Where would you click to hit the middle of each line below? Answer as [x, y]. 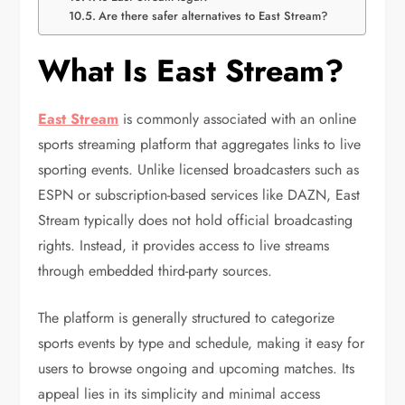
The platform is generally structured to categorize [187, 318]
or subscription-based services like [181, 195]
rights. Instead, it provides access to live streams [184, 246]
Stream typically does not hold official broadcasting [196, 221]
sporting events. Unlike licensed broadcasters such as [199, 170]
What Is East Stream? [191, 71]
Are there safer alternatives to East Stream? [213, 16]
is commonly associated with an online [238, 119]
